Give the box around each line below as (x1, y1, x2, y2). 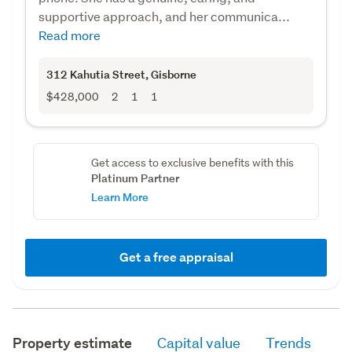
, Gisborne (145, 66, 196, 82)
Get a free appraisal (119, 248, 233, 266)
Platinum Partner (90, 170, 179, 185)
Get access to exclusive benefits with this (90, 155, 294, 170)
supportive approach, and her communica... (38, 7, 290, 24)
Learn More (90, 189, 148, 204)
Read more (38, 26, 101, 43)
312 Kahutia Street (46, 66, 145, 82)
